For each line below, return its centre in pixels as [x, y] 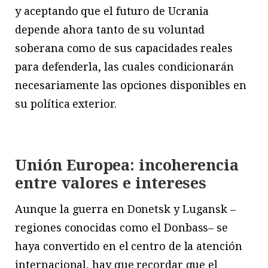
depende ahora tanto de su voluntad [110, 30]
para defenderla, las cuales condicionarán [124, 67]
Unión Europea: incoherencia [127, 165]
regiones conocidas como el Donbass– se [122, 227]
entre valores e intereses [111, 183]
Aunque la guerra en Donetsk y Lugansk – [125, 208]
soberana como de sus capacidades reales [124, 48]
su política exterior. [66, 104]
